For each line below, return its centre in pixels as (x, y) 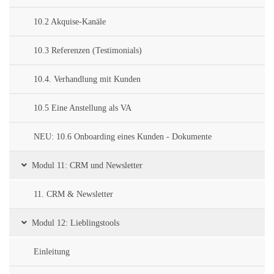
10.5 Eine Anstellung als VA (83, 108)
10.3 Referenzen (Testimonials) (88, 51)
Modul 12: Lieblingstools (76, 223)
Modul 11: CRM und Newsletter (87, 166)
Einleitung (52, 252)
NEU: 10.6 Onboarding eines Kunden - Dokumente (123, 137)
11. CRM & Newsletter (73, 194)
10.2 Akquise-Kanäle (70, 22)
